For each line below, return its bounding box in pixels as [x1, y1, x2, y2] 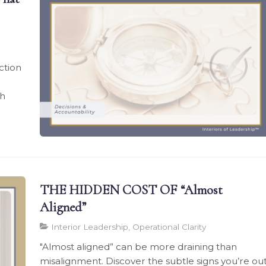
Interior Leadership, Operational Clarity [49, 221, 207, 232]
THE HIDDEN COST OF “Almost [40, 181, 223, 198]
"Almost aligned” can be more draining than [40, 240, 237, 252]
